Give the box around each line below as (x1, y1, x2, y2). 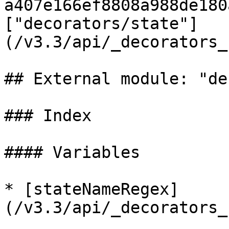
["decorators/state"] (4, 14, 198, 33)
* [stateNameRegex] (4, 180, 179, 198)
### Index (4, 106, 91, 125)
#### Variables (4, 143, 140, 162)
